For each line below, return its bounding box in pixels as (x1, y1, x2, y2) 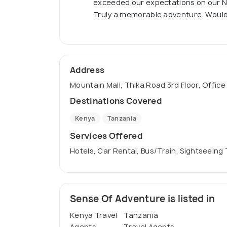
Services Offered (70, 130, 142, 142)
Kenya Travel (70, 210, 118, 220)
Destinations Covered (70, 95, 162, 107)
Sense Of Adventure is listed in (70, 193, 215, 206)
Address (70, 64, 105, 76)
